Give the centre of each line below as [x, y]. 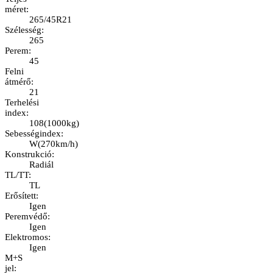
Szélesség [23, 30]
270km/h [58, 144]
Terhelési [22, 103]
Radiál [41, 165]
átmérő [18, 82]
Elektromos [27, 237]
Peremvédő [26, 217]
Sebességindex [33, 134]
